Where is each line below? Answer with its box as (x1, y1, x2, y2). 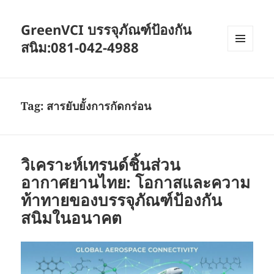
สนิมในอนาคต (21, 207, 122, 229)
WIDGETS (228, 72, 262, 83)
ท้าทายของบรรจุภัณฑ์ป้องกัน (21, 189, 223, 212)
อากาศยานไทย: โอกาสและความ (21, 171, 251, 194)
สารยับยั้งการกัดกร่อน (46, 98, 152, 114)
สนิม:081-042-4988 (21, 38, 139, 57)
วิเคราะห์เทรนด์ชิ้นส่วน (21, 154, 181, 176)
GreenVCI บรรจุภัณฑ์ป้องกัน (21, 20, 192, 39)
